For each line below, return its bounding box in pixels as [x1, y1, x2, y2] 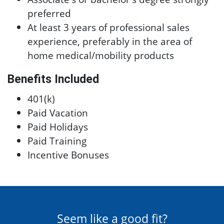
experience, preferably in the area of [27, 34, 192, 48]
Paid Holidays [27, 120, 88, 133]
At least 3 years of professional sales [27, 20, 189, 34]
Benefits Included [7, 72, 99, 86]
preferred [27, 6, 71, 20]
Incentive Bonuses [27, 148, 109, 161]
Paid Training [27, 134, 86, 147]
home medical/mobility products [27, 48, 174, 62]
